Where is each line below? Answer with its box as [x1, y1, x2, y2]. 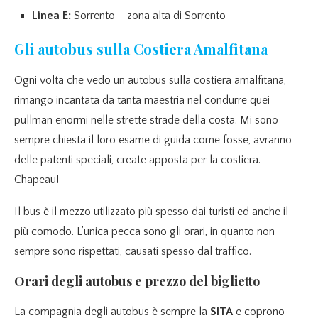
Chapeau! [14, 173, 59, 187]
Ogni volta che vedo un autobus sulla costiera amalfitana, [14, 74, 286, 87]
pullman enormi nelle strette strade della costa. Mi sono [14, 114, 278, 127]
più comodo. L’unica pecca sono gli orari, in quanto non [14, 225, 275, 238]
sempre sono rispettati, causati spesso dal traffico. [14, 245, 254, 258]
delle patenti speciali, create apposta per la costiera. [14, 153, 261, 167]
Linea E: [32, 9, 71, 23]
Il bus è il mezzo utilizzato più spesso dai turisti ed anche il [14, 205, 288, 219]
